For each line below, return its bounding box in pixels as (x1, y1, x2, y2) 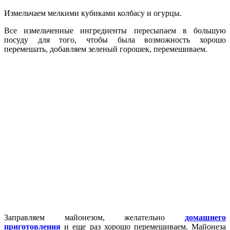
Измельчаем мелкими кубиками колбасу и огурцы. (4, 8, 182, 17)
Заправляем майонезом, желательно (4, 213, 185, 222)
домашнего (185, 213, 226, 222)
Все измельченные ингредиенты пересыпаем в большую (4, 26, 226, 35)
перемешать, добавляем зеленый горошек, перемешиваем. (4, 44, 207, 53)
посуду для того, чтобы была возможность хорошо (4, 35, 226, 44)
